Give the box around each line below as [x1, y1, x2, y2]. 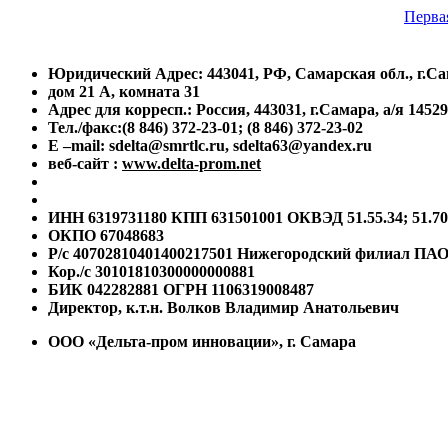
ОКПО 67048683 [48, 227, 164, 245]
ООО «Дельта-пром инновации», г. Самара [48, 333, 356, 351]
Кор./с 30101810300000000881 [48, 263, 255, 281]
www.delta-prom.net [122, 155, 261, 173]
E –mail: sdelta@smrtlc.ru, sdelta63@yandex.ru [48, 137, 372, 155]
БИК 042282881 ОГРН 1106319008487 [48, 281, 314, 299]
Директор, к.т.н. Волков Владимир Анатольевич [48, 299, 399, 317]
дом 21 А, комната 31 [48, 83, 200, 101]
